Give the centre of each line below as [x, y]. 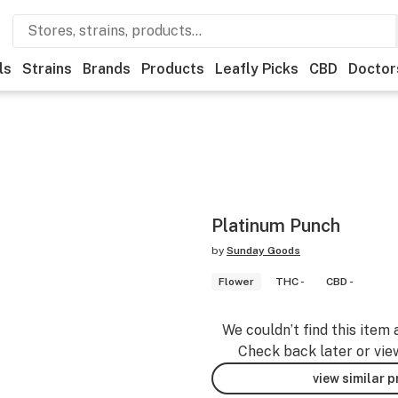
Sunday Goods [263, 251]
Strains [47, 69]
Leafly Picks [257, 69]
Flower [236, 282]
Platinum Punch [276, 226]
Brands [107, 69]
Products [173, 69]
